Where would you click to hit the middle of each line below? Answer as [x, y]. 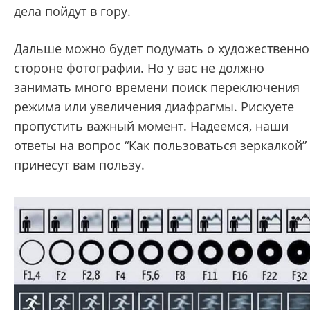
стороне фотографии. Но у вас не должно [139, 67]
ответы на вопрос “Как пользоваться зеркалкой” [160, 145]
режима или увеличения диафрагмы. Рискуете [154, 106]
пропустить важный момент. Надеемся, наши [151, 126]
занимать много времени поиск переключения [157, 87]
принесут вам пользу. [79, 164]
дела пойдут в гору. [72, 11]
